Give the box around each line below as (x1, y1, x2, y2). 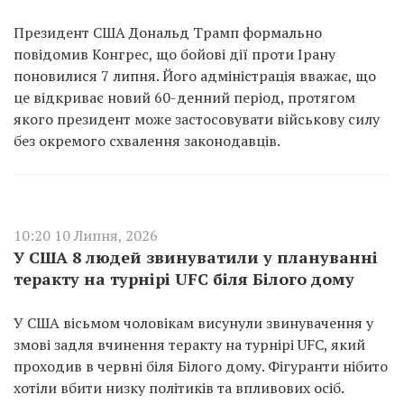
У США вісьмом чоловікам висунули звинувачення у (14, 313, 373, 333)
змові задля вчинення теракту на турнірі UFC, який (14, 335, 365, 354)
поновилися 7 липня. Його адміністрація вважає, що (14, 66, 376, 86)
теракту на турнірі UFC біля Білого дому (14, 268, 354, 289)
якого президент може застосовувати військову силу (14, 109, 380, 129)
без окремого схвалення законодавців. (14, 131, 280, 151)
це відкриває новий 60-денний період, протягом (14, 87, 355, 107)
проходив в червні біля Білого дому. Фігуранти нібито (14, 356, 388, 376)
